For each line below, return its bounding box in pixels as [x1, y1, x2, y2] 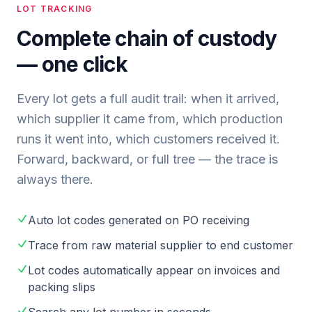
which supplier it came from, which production [17, 111, 283, 126]
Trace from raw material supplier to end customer [28, 238, 293, 252]
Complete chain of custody [17, 26, 277, 51]
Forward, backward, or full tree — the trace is [17, 152, 278, 166]
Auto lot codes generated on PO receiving [28, 213, 249, 227]
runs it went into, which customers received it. [17, 132, 280, 146]
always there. [17, 172, 93, 187]
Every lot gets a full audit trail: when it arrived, [17, 91, 279, 106]
